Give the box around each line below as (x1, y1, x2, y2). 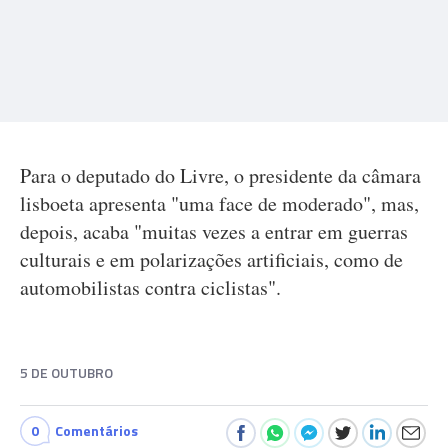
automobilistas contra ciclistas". (20, 274, 281, 301)
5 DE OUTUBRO (20, 362, 113, 383)
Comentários (55, 420, 138, 441)
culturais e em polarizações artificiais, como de (20, 246, 403, 273)
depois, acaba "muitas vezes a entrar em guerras (20, 218, 408, 245)
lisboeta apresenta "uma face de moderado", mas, (20, 190, 419, 217)
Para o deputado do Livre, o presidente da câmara (20, 162, 421, 189)
